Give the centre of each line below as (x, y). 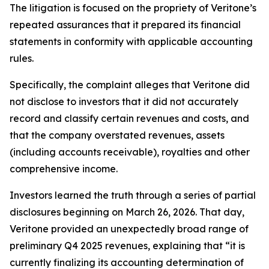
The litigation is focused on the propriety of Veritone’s (133, 8)
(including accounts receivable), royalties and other (130, 152)
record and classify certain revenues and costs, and (129, 118)
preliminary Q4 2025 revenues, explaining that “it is (127, 246)
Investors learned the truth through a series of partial (133, 195)
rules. (22, 58)
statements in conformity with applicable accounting (131, 41)
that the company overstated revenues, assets (117, 135)
